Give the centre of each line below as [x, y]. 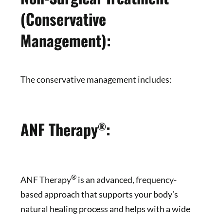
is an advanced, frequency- [126, 179]
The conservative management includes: [96, 79]
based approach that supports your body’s [99, 194]
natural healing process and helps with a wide [105, 209]
